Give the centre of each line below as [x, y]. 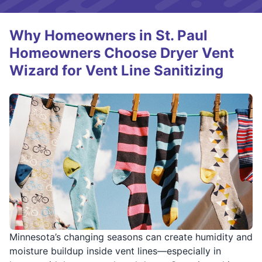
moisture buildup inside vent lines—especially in [115, 251]
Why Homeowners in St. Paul [108, 35]
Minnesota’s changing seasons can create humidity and [131, 237]
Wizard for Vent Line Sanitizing [116, 70]
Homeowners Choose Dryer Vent [122, 53]
